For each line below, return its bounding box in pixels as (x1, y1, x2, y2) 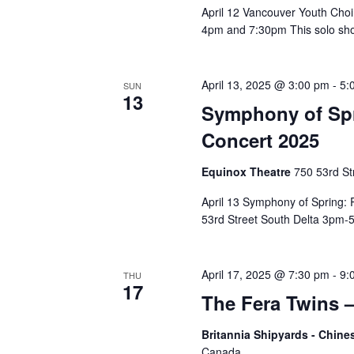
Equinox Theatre (201, 164, 294, 179)
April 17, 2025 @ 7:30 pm (201, 266, 330, 282)
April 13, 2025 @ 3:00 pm (201, 77, 330, 92)
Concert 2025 (201, 126, 319, 153)
